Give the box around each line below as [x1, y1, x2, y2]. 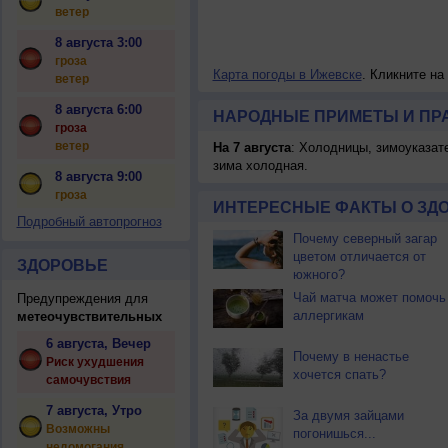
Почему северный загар [292, 231, 437, 246]
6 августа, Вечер [45, 336, 151, 351]
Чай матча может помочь [292, 290, 446, 305]
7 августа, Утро [45, 403, 142, 418]
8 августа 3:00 [54, 35, 142, 50]
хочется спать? [292, 367, 386, 382]
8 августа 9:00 [54, 169, 142, 184]
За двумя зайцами [292, 408, 404, 423]
